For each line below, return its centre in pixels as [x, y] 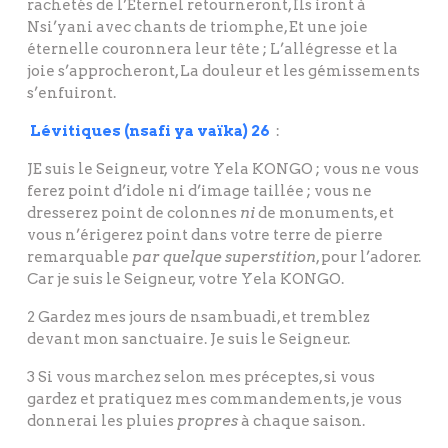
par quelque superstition [224, 257]
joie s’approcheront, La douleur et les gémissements [223, 71]
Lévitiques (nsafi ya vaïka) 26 [150, 131]
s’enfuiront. [71, 93]
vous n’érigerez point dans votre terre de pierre [205, 235]
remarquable [79, 257]
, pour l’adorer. [368, 257]
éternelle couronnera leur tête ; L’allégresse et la [212, 49]
